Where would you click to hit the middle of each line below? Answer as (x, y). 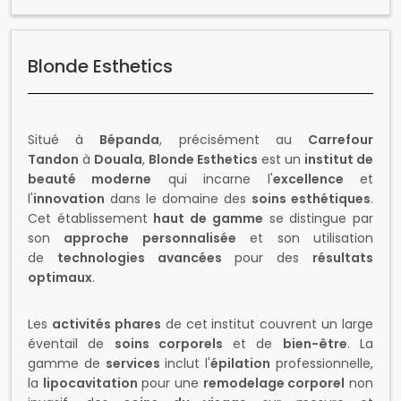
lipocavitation (90, 383)
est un (281, 159)
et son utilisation (305, 238)
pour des (267, 258)
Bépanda (130, 140)
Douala (118, 159)
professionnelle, (322, 363)
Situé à (64, 140)
